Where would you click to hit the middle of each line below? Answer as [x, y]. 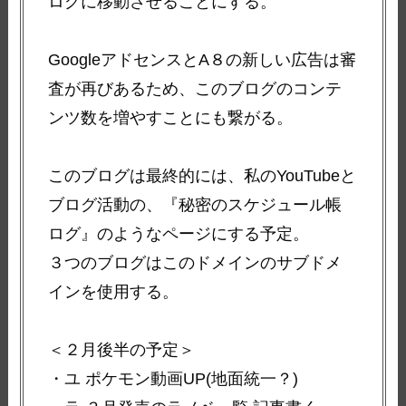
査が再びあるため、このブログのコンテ [195, 88]
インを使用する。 [114, 291]
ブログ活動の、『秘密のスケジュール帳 [195, 204]
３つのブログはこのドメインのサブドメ [195, 262]
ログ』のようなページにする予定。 [179, 233]
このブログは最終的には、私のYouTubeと [203, 175]
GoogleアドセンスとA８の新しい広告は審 [203, 59]
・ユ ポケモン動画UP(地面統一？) [174, 378]
